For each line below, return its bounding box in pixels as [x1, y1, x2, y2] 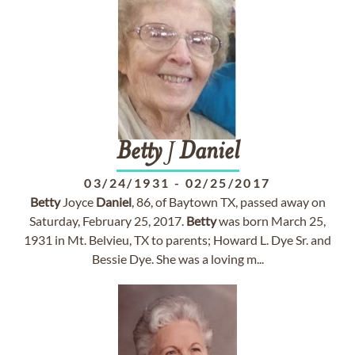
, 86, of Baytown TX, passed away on [131, 194, 326, 209]
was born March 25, [216, 213, 326, 228]
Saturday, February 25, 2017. [29, 213, 186, 228]
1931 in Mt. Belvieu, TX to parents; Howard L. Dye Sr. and [24, 232, 331, 247]
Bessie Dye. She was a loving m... [91, 251, 264, 266]
